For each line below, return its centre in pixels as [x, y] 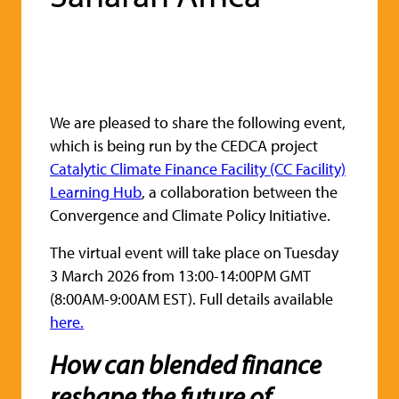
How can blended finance [186, 365]
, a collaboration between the [240, 192]
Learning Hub [96, 192]
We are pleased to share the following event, [198, 123]
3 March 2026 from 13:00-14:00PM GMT [180, 276]
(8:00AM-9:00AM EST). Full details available [191, 299]
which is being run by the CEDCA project [184, 146]
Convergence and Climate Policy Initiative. [190, 216]
